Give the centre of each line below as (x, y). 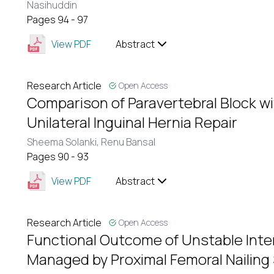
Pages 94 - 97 (57, 20)
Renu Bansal (128, 142)
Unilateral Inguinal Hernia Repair (132, 122)
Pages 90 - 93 (58, 157)
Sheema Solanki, (64, 142)
